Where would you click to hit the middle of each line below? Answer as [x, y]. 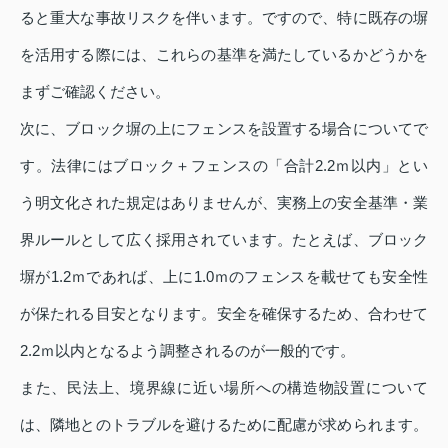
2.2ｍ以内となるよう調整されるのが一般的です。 [187, 351]
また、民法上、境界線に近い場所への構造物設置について [224, 388]
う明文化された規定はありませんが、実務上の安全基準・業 [224, 203]
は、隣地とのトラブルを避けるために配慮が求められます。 [224, 425]
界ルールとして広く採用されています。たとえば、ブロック [224, 240]
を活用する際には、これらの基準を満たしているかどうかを [224, 55]
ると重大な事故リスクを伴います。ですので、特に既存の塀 [224, 18]
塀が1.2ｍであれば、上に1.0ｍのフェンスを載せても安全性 [224, 277]
